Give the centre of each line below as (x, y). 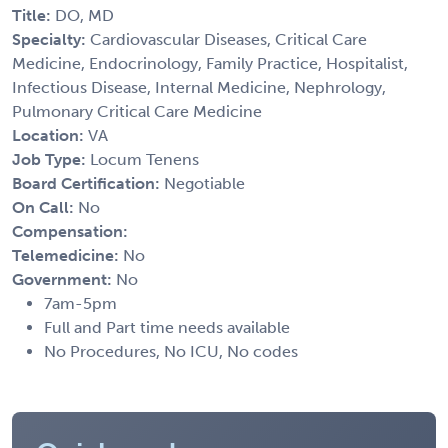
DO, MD (84, 15)
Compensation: (70, 231)
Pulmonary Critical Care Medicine (137, 111)
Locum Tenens (144, 159)
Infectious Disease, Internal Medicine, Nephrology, (199, 87)
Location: (50, 135)
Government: (64, 279)
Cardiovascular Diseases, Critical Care (228, 39)
